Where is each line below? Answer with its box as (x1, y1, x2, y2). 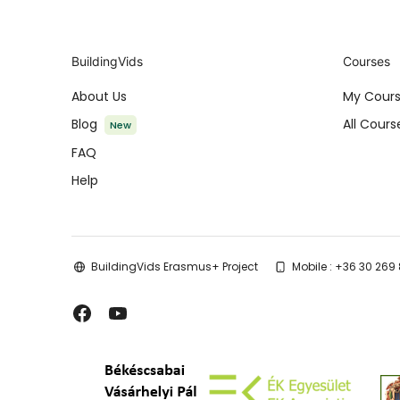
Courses (342, 54, 390, 70)
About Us (71, 87, 127, 106)
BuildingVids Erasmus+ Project (91, 259, 258, 275)
